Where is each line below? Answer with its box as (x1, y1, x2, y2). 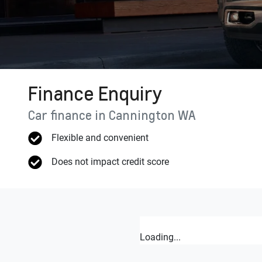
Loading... (140, 232, 181, 243)
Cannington (109, 107, 175, 123)
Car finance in (28, 107, 109, 123)
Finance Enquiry (28, 81, 162, 105)
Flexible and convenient (51, 132, 149, 143)
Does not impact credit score (51, 156, 169, 167)
